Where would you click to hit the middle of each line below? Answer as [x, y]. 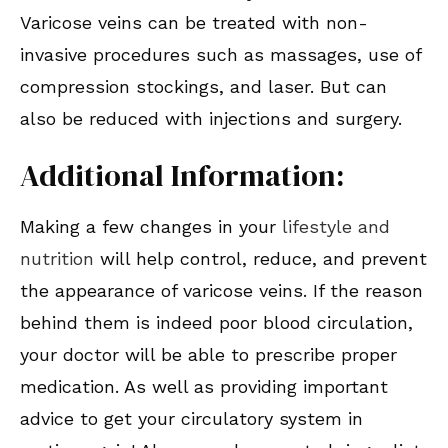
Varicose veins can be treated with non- [194, 23]
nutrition [57, 259]
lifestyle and [336, 227]
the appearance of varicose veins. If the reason [221, 291]
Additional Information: [182, 176]
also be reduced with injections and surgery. [211, 119]
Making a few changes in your [151, 227]
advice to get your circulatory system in [191, 419]
